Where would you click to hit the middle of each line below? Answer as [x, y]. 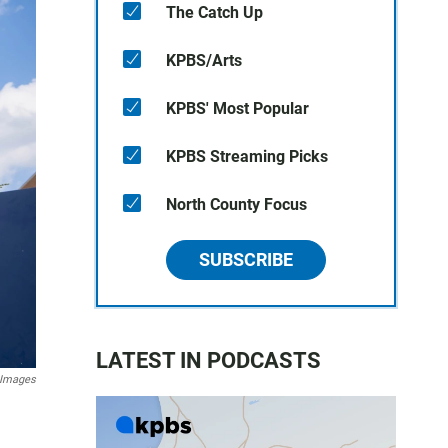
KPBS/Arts [204, 60]
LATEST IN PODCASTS [208, 360]
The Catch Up [214, 12]
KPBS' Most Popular [237, 108]
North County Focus [236, 204]
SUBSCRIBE [246, 259]
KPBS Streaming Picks [247, 156]
